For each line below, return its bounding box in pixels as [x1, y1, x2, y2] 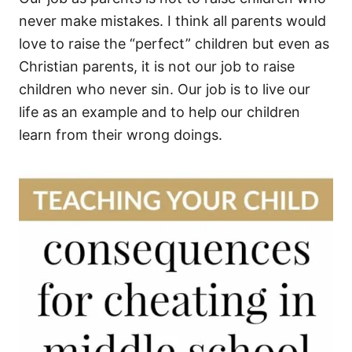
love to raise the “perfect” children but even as [19, 35, 329, 52]
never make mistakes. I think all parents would [19, 13, 326, 29]
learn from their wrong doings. [19, 126, 222, 143]
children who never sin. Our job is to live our [19, 81, 310, 97]
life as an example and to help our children [19, 104, 300, 120]
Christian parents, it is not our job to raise [19, 58, 295, 75]
